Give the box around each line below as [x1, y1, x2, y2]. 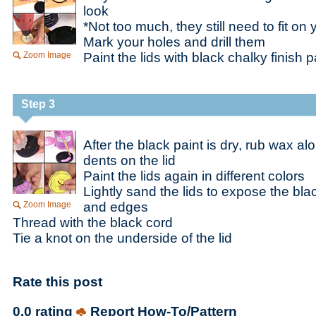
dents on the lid [83, 153, 176, 168]
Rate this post [13, 274, 102, 289]
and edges [83, 200, 148, 214]
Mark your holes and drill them [83, 35, 265, 49]
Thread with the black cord [13, 215, 173, 230]
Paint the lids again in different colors [83, 169, 305, 183]
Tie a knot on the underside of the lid [13, 231, 232, 245]
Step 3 [21, 98, 55, 110]
